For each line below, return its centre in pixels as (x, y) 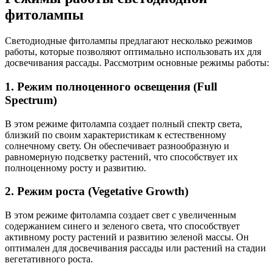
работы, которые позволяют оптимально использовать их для (133, 52)
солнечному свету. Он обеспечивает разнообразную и (117, 146)
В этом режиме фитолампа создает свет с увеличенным (120, 215)
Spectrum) (31, 100)
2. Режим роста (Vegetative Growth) (97, 191)
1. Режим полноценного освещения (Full (111, 86)
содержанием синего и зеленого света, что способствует (122, 226)
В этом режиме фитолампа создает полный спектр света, (124, 124)
